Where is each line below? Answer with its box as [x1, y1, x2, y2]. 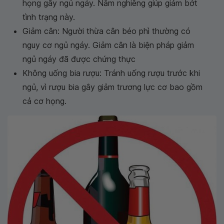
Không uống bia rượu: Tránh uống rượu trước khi [22, 68, 200, 78]
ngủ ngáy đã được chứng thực [22, 54, 135, 64]
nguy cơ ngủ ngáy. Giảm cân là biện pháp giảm [22, 40, 194, 50]
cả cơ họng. [22, 96, 66, 106]
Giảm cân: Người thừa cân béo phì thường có [22, 26, 190, 36]
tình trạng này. [22, 12, 75, 22]
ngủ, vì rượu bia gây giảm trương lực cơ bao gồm [22, 82, 202, 92]
